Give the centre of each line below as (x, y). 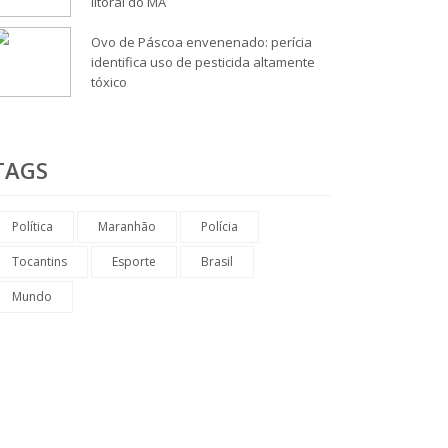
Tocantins (39, 261)
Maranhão (127, 226)
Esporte (134, 261)
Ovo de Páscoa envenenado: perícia (201, 41)
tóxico (109, 81)
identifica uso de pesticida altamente (203, 61)
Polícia (219, 226)
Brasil (217, 261)
